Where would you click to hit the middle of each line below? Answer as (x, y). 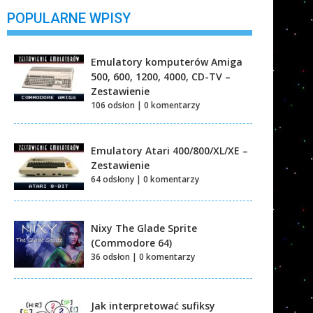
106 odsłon (113, 105)
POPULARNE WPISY (69, 18)
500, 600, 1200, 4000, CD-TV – (161, 76)
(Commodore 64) (131, 242)
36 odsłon (110, 256)
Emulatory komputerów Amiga (167, 61)
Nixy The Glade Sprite (144, 228)
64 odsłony (112, 179)
